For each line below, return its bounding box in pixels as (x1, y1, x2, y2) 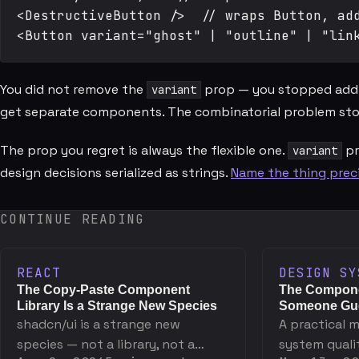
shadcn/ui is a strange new (17, 316, 180, 333)
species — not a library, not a (17, 336, 195, 353)
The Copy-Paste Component (17, 283, 190, 296)
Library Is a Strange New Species (17, 299, 217, 313)
